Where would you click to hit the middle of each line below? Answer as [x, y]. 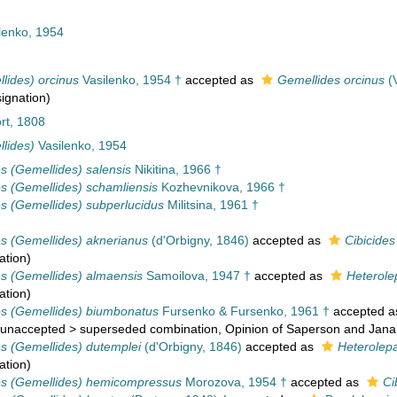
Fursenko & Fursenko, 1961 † [244, 311]
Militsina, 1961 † [211, 205]
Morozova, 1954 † [234, 382]
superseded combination [148, 329]
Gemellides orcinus [331, 80]
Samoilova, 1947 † [196, 276]
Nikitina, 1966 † [176, 169]
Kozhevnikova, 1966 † [221, 187]
